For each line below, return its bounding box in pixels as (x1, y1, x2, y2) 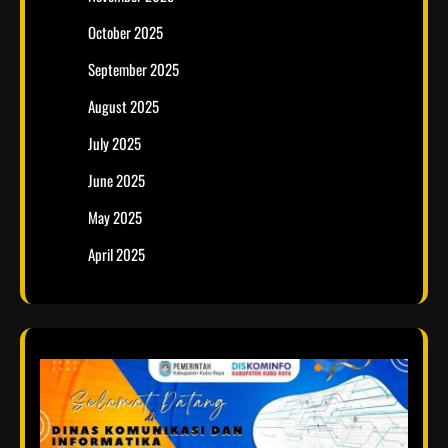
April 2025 (88, 243, 145, 266)
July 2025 (88, 132, 141, 155)
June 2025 (88, 169, 145, 192)
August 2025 (88, 95, 159, 118)
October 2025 (88, 21, 163, 44)
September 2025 (88, 58, 179, 81)
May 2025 (88, 206, 142, 229)
